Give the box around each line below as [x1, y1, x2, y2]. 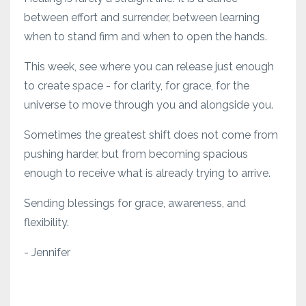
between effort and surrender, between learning [24, 10, 260, 24]
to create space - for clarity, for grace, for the [24, 79, 249, 92]
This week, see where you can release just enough [24, 59, 274, 73]
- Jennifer [24, 245, 70, 259]
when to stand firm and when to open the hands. [24, 29, 267, 43]
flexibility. [24, 215, 69, 229]
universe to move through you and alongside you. [24, 98, 273, 111]
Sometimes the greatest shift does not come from [24, 128, 278, 141]
